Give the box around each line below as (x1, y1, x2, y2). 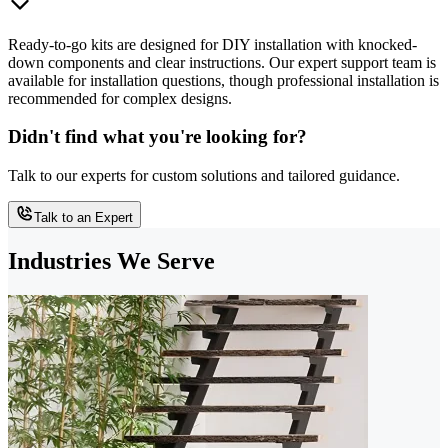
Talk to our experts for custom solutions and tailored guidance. (8, 167, 400, 185)
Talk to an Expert (34, 210, 133, 226)
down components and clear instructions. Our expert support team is (8, 53, 436, 71)
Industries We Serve (8, 247, 215, 274)
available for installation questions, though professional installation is (8, 71, 439, 89)
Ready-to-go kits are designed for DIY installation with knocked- (8, 35, 417, 53)
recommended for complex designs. (8, 89, 232, 107)
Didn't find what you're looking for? (8, 126, 307, 148)
